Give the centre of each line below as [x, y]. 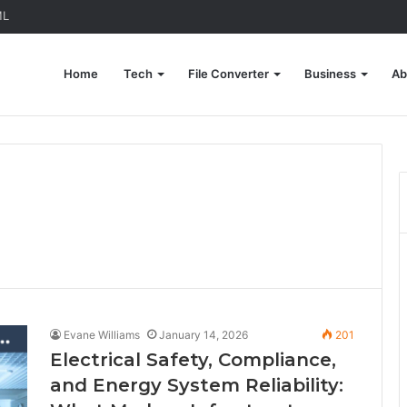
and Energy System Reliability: [197, 385]
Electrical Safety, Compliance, [193, 360]
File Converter [228, 74]
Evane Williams [102, 335]
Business [330, 74]
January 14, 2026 [203, 335]
